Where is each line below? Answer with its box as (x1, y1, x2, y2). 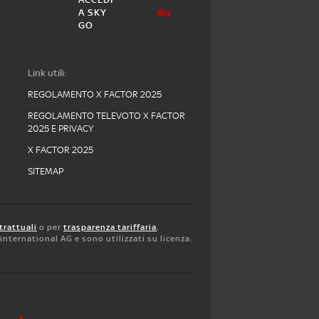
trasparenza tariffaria (63, 222, 157, 232)
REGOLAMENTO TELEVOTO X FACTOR (28, 110, 185, 121)
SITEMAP (28, 166, 63, 177)
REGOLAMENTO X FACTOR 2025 (28, 89, 162, 100)
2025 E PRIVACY (28, 123, 93, 134)
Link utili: (28, 68, 66, 78)
